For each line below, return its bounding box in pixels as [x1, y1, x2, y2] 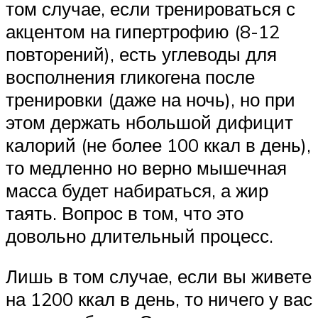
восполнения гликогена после [6, 65, 255, 88]
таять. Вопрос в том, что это [6, 201, 243, 224]
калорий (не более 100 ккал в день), [6, 133, 311, 156]
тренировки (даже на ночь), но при [6, 87, 295, 111]
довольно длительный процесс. [6, 224, 273, 247]
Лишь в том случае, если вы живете [6, 265, 312, 288]
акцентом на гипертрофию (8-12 [6, 19, 280, 43]
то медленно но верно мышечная [6, 155, 287, 179]
